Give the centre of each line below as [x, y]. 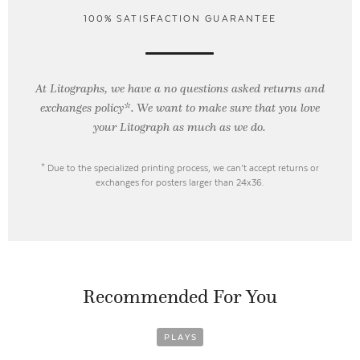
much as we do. [227, 127]
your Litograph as [141, 127]
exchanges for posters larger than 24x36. [180, 183]
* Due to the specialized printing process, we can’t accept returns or [180, 168]
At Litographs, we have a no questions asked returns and [180, 89]
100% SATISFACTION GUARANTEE [180, 19]
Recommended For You [180, 296]
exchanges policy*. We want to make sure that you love [180, 108]
